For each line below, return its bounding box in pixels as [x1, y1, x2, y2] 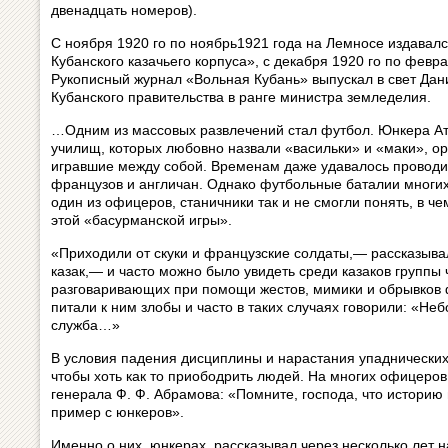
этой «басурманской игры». [51, 212, 232, 228]
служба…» [51, 317, 120, 333]
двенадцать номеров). [51, 2, 197, 18]
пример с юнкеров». [51, 404, 184, 420]
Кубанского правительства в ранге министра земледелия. [51, 89, 431, 105]
